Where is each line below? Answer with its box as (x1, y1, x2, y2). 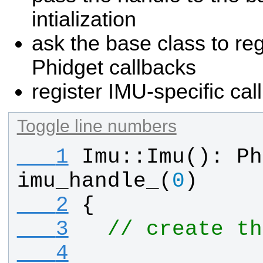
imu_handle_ (16, 169, 159, 194)
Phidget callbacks (32, 55, 196, 79)
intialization (32, 7, 136, 31)
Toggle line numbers (16, 115, 177, 136)
